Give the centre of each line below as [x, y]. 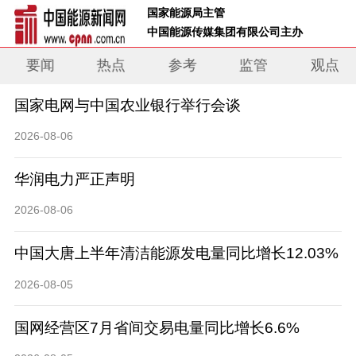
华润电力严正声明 [74, 180]
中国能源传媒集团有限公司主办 [233, 31]
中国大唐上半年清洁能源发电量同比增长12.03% [176, 253]
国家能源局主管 [188, 12]
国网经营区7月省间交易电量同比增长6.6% [157, 327]
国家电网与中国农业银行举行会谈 [127, 105]
